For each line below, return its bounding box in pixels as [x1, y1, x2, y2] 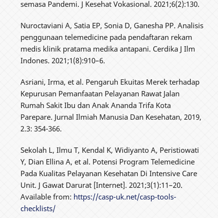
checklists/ [20, 203, 56, 214]
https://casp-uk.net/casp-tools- [73, 192, 177, 202]
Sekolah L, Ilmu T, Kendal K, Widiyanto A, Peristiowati [20, 145, 200, 155]
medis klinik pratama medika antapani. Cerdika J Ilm [20, 44, 196, 54]
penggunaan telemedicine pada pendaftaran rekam [20, 32, 193, 42]
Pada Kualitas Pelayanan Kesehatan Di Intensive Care [20, 168, 198, 179]
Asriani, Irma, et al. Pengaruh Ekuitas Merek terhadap [20, 77, 200, 87]
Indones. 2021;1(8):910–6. [20, 55, 106, 66]
